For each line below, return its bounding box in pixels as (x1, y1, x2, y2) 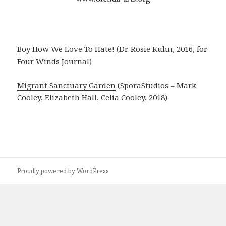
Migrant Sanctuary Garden (17, 80, 116, 91)
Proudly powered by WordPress (17, 166, 109, 175)
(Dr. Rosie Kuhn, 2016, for (117, 44, 208, 54)
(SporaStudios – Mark (116, 80, 197, 91)
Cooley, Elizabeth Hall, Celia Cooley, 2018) (17, 92, 168, 103)
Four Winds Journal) (17, 56, 92, 67)
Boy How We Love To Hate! (17, 44, 117, 54)
